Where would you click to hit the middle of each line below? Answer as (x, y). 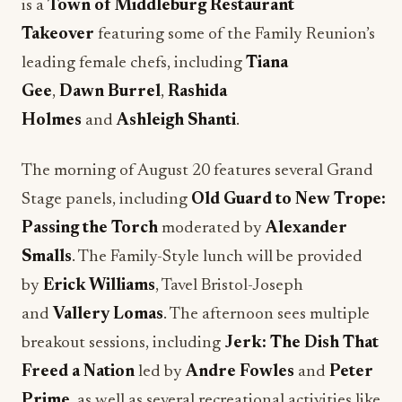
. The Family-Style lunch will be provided (217, 257)
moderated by (212, 228)
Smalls (47, 257)
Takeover (58, 35)
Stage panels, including (106, 200)
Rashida (197, 92)
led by (160, 372)
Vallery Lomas (108, 315)
